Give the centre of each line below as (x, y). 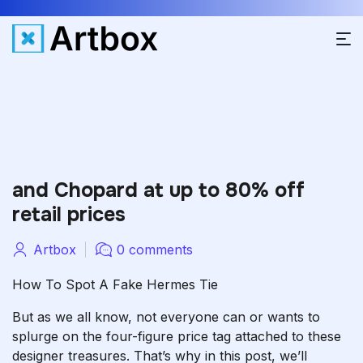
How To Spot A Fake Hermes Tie (115, 284)
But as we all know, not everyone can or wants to (166, 317)
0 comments (155, 250)
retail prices (69, 215)
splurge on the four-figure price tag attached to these (177, 336)
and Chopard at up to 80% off (158, 190)
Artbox (55, 250)
